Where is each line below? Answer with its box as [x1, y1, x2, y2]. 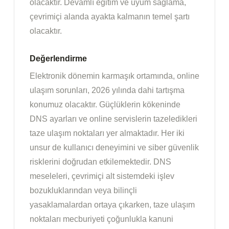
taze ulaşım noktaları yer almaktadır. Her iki [30, 129, 185, 138]
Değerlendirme [30, 54, 87, 63]
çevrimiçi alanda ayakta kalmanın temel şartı [30, 12, 190, 21]
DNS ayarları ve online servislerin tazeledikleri [30, 114, 197, 124]
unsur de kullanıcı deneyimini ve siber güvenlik [30, 143, 199, 152]
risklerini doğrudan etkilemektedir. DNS [30, 157, 171, 167]
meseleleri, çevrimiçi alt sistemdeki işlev [30, 172, 174, 181]
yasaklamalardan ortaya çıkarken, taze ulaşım [30, 200, 195, 210]
